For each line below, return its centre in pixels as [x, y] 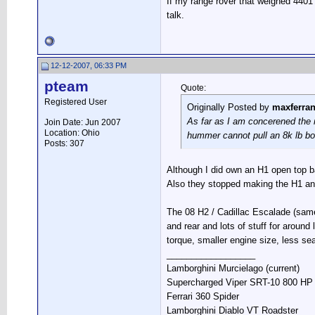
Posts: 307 [64, 143]
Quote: [193, 88]
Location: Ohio [72, 133]
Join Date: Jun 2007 [83, 122]
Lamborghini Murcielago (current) [233, 268]
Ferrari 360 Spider [203, 296]
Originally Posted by [230, 107]
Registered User [76, 102]
